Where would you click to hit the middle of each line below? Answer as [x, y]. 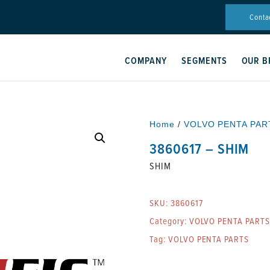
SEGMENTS [204, 61]
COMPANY [146, 61]
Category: [169, 221]
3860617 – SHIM [199, 148]
